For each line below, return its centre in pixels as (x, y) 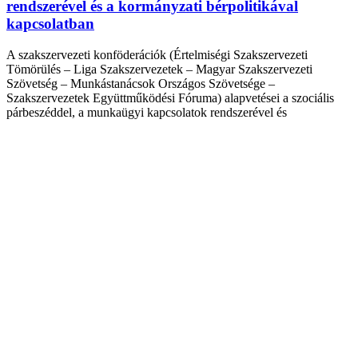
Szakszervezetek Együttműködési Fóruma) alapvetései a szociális (170, 97)
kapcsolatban (50, 24)
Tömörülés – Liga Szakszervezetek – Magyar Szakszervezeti (159, 69)
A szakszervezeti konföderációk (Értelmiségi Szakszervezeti (157, 54)
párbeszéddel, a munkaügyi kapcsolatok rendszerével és (147, 112)
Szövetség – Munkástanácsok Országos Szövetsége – (141, 83)
